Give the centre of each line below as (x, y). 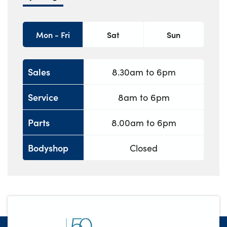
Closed (144, 148)
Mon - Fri (53, 35)
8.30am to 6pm (144, 72)
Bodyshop (48, 147)
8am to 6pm (144, 97)
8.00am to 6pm (144, 122)
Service (43, 97)
